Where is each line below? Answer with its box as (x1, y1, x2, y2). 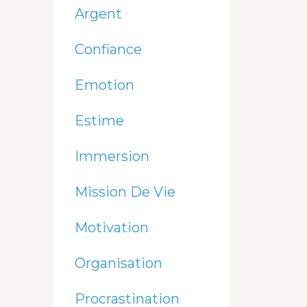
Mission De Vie (74, 183, 175, 200)
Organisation (74, 254, 162, 271)
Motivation (74, 219, 149, 236)
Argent (74, 5, 122, 22)
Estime (74, 112, 124, 129)
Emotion (74, 76, 134, 93)
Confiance (74, 40, 142, 58)
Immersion (74, 147, 149, 164)
